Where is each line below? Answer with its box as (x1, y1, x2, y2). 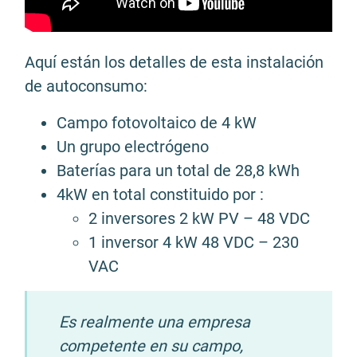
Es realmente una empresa (59, 312, 250, 331)
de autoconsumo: (25, 76, 147, 96)
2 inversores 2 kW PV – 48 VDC (88, 209, 310, 228)
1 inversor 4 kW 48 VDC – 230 (88, 233, 299, 252)
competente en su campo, (59, 336, 243, 355)
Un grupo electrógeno (57, 137, 209, 156)
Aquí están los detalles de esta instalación (25, 53, 324, 72)
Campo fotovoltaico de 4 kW (57, 113, 257, 132)
